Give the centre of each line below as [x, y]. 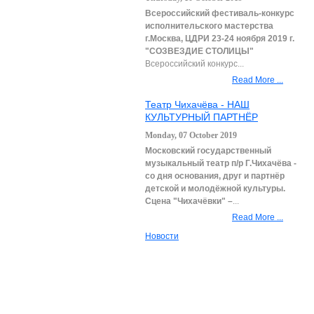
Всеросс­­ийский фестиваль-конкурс [220, 13]
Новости [162, 236]
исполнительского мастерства [210, 26]
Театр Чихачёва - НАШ [197, 104]
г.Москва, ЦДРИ [177, 39]
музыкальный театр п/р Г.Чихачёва [218, 163]
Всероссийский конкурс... [194, 64]
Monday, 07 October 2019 [191, 135]
